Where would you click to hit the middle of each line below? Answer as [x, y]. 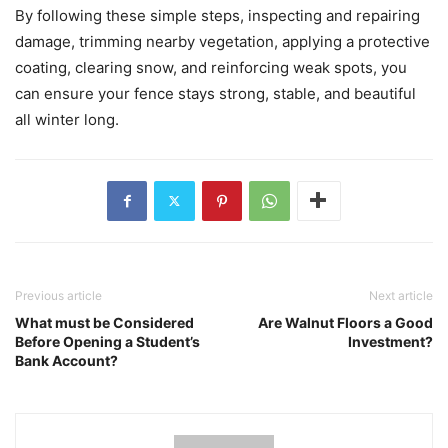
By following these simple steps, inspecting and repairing [217, 15]
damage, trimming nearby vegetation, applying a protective [222, 41]
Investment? [390, 341]
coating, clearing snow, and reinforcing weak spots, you [211, 67]
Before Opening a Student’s [107, 341]
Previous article [58, 295]
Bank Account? [66, 360]
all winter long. [67, 119]
